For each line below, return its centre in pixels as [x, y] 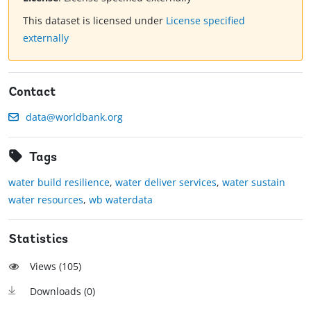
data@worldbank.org [74, 117]
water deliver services [166, 183]
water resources [46, 200]
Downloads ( [58, 292]
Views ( [46, 267]
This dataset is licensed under [94, 21]
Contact [32, 93]
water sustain [254, 183]
